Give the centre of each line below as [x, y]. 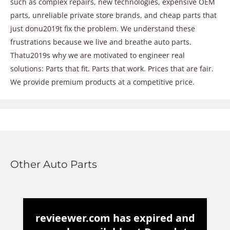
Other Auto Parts [54, 165]
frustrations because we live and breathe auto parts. [101, 42]
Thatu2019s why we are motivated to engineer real [98, 55]
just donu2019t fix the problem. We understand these [103, 29]
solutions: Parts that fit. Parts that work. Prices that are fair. [112, 69]
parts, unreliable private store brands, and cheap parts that [113, 15]
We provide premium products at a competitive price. [102, 82]
